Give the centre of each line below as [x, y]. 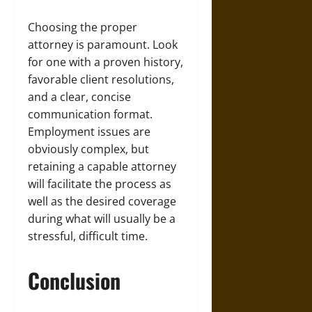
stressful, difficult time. [88, 236]
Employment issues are [89, 132]
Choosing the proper [83, 27]
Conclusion [74, 280]
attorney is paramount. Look [103, 45]
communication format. [90, 114]
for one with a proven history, [106, 62]
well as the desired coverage [102, 201]
